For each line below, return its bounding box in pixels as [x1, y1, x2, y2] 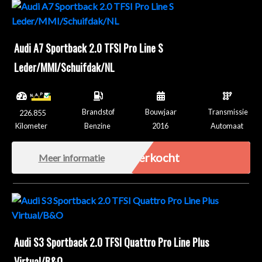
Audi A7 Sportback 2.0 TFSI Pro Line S [14, 40, 163, 56]
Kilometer [15, 121, 48, 130]
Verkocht [131, 150, 180, 164]
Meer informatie [38, 151, 105, 163]
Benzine [84, 121, 111, 130]
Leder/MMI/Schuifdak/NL [14, 59, 115, 75]
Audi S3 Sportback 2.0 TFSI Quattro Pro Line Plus [14, 235, 209, 250]
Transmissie [207, 106, 248, 116]
